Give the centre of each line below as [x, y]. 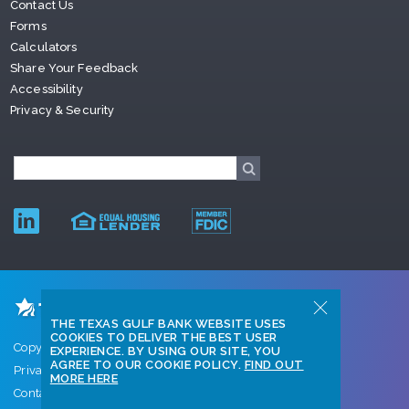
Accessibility [47, 89]
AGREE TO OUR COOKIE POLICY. [147, 365]
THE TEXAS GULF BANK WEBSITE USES [168, 324]
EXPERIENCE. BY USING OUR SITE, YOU [165, 351]
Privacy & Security [63, 110]
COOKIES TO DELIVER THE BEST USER [163, 337]
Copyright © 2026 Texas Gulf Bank [112, 347]
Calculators [44, 47]
